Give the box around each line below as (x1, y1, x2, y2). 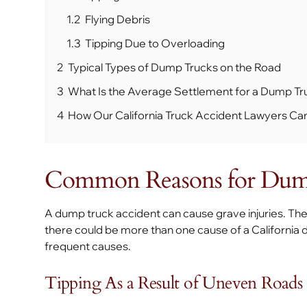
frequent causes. (45, 239, 132, 253)
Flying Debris (85, 12, 151, 26)
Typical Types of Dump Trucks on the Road (68, 60, 282, 74)
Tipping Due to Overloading (85, 36, 225, 50)
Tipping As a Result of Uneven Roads (45, 271, 303, 295)
